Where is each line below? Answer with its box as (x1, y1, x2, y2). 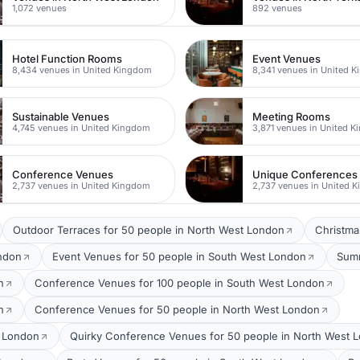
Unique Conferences (252, 167, 358, 181)
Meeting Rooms (252, 109, 331, 123)
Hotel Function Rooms (12, 51, 123, 65)
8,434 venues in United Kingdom (12, 63, 153, 76)
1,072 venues (12, 2, 67, 14)
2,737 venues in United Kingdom (12, 179, 151, 191)
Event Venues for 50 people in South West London (52, 250, 306, 263)
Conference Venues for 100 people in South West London (35, 276, 325, 289)
